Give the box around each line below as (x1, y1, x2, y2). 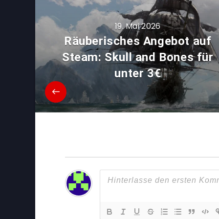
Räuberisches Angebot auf (64, 34, 212, 48)
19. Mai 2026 (114, 20, 161, 32)
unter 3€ (114, 66, 161, 80)
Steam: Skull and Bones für (62, 50, 214, 64)
